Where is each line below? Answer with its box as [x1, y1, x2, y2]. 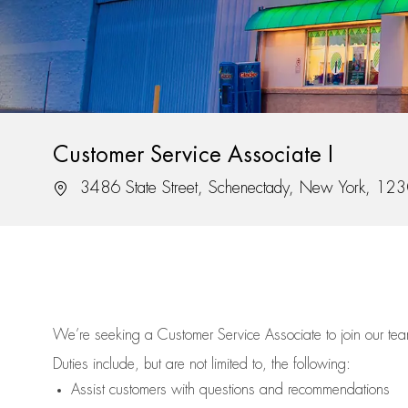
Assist [71, 382, 105, 398]
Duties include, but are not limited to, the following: [53, 357, 351, 372]
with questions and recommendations [167, 382, 390, 398]
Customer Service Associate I [53, 144, 333, 167]
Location [52, 178, 102, 196]
